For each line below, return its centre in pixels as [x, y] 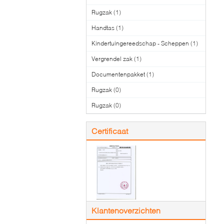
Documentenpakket [118, 74]
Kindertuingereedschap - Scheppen [140, 43]
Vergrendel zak [112, 59]
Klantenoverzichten [126, 210]
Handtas [103, 28]
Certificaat [110, 131]
